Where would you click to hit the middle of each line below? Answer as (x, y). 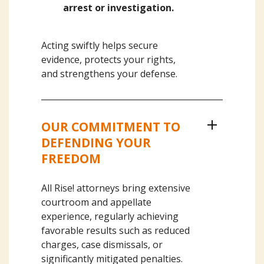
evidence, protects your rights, (108, 60)
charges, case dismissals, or (102, 245)
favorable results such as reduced (115, 230)
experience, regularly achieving (110, 216)
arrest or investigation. (119, 8)
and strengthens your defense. (109, 74)
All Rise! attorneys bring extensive (116, 188)
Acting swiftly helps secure (100, 45)
